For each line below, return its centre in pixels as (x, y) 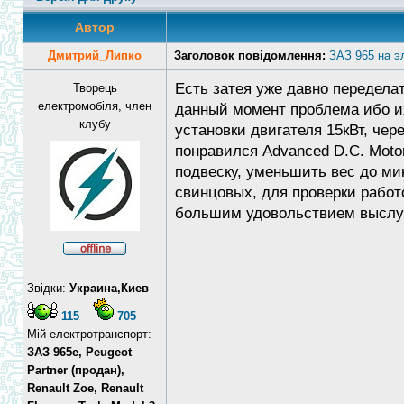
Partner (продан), (76, 370)
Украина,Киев (109, 288)
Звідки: (48, 288)
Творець (95, 88)
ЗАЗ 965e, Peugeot (79, 352)
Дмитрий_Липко (95, 55)
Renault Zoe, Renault (85, 388)
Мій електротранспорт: (89, 334)
